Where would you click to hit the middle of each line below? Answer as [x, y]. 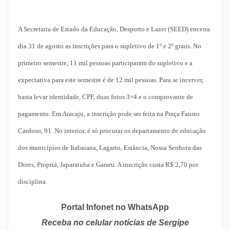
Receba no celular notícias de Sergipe [115, 223]
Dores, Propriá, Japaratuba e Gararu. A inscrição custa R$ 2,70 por [108, 165]
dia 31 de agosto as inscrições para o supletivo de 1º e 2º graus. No [110, 46]
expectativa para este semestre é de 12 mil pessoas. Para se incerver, [111, 80]
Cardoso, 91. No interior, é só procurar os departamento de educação [112, 131]
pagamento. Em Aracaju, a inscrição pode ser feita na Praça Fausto [109, 114]
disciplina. [33, 181]
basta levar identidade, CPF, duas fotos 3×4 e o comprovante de [106, 97]
